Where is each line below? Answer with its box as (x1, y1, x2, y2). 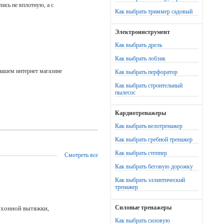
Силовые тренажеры (115, 204, 171, 211)
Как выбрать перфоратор (115, 68, 177, 75)
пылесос (115, 89, 135, 96)
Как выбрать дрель (115, 41, 162, 48)
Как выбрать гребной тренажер (115, 136, 192, 143)
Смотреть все (64, 151, 98, 158)
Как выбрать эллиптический (115, 176, 185, 183)
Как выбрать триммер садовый (115, 8, 192, 15)
